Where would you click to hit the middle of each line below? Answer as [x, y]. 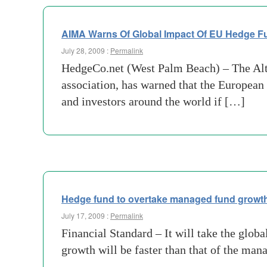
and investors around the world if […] [153, 101]
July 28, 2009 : [86, 50]
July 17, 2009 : [86, 215]
